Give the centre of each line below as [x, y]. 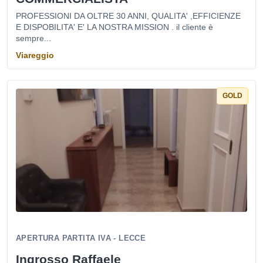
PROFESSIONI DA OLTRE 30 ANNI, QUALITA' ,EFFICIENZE [128, 16]
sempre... [33, 38]
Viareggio [35, 55]
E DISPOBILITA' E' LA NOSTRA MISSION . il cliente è [114, 27]
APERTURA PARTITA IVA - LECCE [81, 238]
